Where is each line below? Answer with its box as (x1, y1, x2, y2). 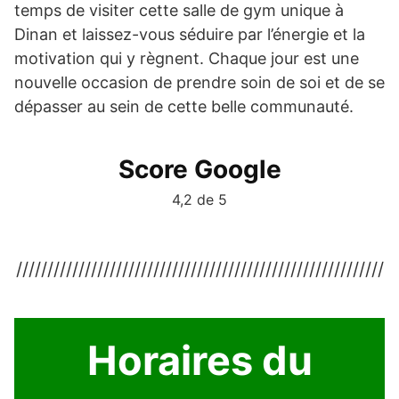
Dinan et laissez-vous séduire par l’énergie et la (14, 24, 365, 44)
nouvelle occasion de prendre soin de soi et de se (14, 72, 385, 92)
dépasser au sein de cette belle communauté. (14, 96, 354, 116)
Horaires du (86, 335, 313, 385)
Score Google (118, 153, 281, 184)
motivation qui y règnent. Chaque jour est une (14, 48, 359, 68)
